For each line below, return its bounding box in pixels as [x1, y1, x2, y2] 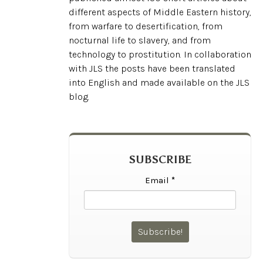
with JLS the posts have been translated [69, 63, 235, 74]
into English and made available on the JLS [69, 77, 249, 88]
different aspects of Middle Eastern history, [69, 6, 251, 18]
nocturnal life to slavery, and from [69, 35, 211, 46]
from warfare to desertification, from [69, 21, 222, 32]
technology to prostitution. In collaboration [69, 49, 251, 60]
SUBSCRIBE [129, 153, 191, 166]
